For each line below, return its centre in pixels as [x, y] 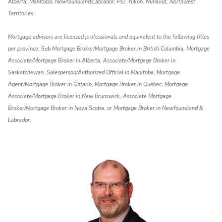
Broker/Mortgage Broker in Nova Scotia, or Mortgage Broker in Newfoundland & [106, 108]
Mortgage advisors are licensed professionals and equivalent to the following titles [109, 37]
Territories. [22, 14]
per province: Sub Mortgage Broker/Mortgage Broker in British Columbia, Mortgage [109, 49]
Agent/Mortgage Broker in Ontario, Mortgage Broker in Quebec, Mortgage [98, 84]
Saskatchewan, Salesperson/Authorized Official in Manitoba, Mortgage [94, 72]
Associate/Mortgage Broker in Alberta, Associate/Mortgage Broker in [92, 60]
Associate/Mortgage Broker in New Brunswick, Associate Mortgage [90, 96]
